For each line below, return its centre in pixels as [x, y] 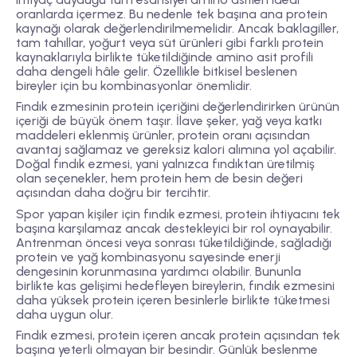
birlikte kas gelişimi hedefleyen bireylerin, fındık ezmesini [175, 285]
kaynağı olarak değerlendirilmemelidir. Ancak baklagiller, [177, 29]
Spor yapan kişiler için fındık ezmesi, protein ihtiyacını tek [178, 214]
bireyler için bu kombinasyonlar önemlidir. [134, 86]
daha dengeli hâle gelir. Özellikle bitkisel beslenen [157, 72]
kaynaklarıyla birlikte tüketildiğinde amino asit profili [165, 57]
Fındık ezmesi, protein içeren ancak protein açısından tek [178, 335]
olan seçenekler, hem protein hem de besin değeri [159, 178]
